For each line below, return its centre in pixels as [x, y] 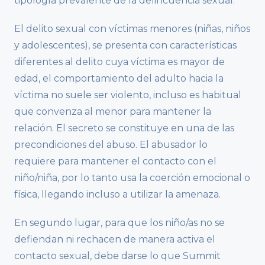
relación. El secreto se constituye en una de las [124, 128]
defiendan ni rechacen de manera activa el [115, 239]
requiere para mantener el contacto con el [115, 161]
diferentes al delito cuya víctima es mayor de [119, 62]
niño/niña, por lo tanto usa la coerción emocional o [132, 177]
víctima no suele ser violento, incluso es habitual [128, 95]
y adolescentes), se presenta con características [125, 45]
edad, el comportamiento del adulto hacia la [119, 78]
